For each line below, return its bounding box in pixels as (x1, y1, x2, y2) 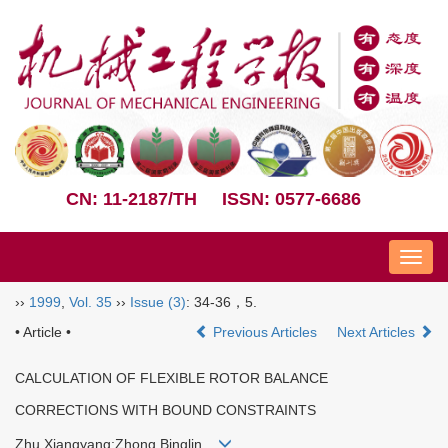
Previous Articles (209, 323, 321, 340)
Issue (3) (130, 293, 186, 310)
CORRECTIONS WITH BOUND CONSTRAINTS (15, 401, 316, 418)
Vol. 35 (69, 293, 112, 310)
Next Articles (337, 323, 419, 340)
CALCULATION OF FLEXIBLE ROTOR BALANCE (15, 369, 328, 386)
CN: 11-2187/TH (66, 188, 198, 209)
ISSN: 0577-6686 (222, 188, 361, 209)
